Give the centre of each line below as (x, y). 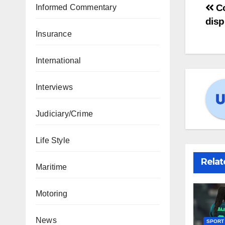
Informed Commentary (76, 7)
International (59, 61)
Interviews (54, 87)
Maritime (51, 167)
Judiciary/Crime (64, 114)
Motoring (52, 194)
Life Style (53, 140)
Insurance (54, 34)
